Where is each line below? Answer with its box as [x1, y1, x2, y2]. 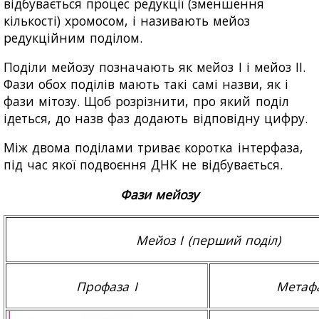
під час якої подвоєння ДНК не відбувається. [4, 156, 283, 174]
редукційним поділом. [4, 28, 143, 46]
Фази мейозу [120, 185, 199, 203]
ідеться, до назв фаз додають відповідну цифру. [4, 109, 308, 127]
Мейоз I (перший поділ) [136, 231, 281, 249]
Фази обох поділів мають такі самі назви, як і [4, 75, 288, 93]
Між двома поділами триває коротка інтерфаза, [4, 139, 303, 157]
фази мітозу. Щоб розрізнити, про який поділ [4, 92, 289, 110]
